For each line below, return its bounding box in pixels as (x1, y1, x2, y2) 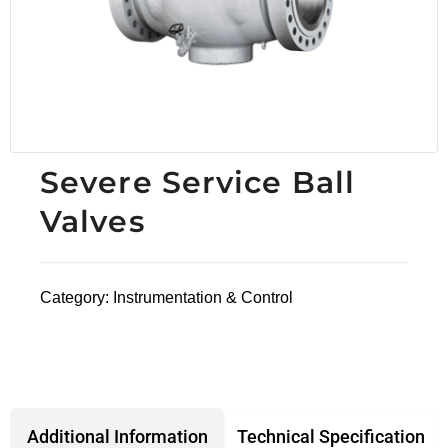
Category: (40, 288, 113, 307)
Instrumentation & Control (113, 288, 293, 307)
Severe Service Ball (40, 164, 355, 201)
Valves (40, 203, 145, 240)
